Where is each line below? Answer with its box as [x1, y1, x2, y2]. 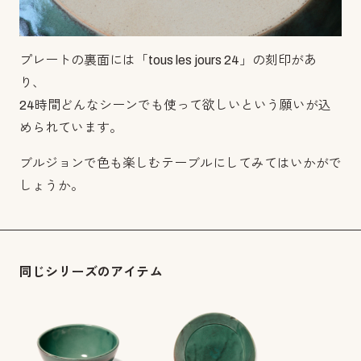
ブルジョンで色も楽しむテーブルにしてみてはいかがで [19, 156, 342, 170]
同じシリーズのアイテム [19, 265, 163, 279]
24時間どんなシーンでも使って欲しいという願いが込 [19, 98, 331, 112]
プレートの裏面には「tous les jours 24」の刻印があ [19, 53, 317, 67]
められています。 [19, 121, 122, 135]
